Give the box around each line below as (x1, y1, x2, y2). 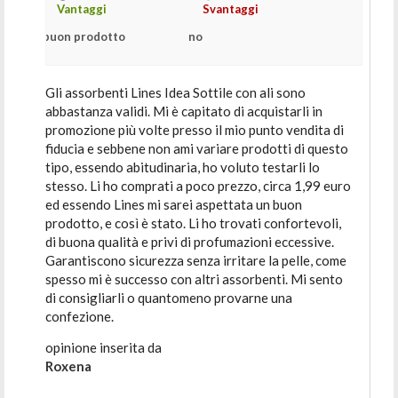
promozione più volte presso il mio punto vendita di (45, 122, 345, 138)
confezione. (45, 308, 115, 324)
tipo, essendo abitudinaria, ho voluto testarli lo (45, 159, 321, 175)
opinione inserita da (45, 339, 163, 355)
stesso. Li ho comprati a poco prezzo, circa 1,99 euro (45, 178, 352, 194)
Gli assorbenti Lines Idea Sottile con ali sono (45, 84, 306, 100)
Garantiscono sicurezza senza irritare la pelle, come (45, 252, 347, 268)
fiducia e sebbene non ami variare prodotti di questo (45, 140, 349, 156)
